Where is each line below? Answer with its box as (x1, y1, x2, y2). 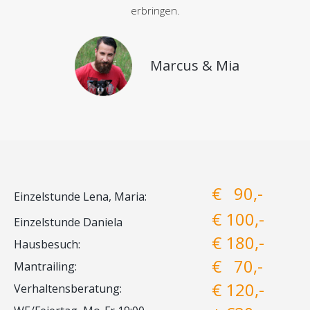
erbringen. (130, 3, 180, 17)
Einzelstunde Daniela (14, 214, 122, 230)
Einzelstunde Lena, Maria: (14, 188, 147, 204)
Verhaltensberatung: (14, 280, 122, 296)
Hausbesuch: (14, 236, 80, 252)
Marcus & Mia (150, 56, 239, 75)
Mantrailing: (14, 258, 77, 274)
